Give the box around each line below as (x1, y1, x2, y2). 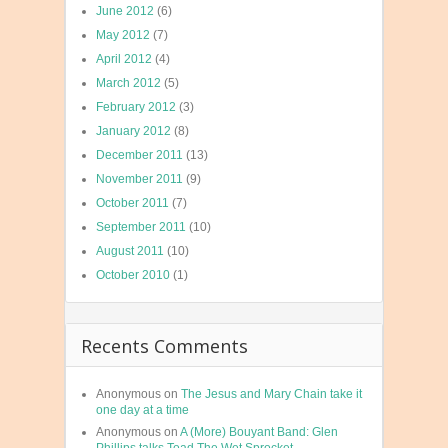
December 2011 (96, 148, 183, 163)
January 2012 (96, 124, 171, 139)
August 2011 (96, 244, 164, 259)
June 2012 (96, 4, 154, 19)
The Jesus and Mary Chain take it (181, 387, 362, 402)
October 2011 (96, 196, 169, 211)
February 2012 (96, 100, 176, 115)
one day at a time (96, 403, 189, 418)
